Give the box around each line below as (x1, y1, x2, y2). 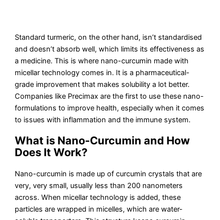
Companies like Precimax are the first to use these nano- (15, 92, 204, 101)
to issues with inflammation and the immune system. (15, 115, 191, 125)
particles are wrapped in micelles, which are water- (15, 205, 183, 214)
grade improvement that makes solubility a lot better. (15, 80, 190, 89)
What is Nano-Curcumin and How (15, 134, 191, 147)
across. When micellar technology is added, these (15, 193, 181, 202)
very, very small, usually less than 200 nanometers (15, 181, 183, 191)
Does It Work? (15, 146, 88, 159)
